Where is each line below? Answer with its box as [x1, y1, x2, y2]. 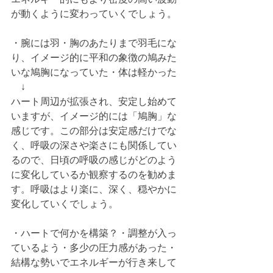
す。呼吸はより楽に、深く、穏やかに [11, 184, 177, 194]
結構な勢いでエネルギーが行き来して [11, 257, 177, 268]
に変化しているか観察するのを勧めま [11, 169, 177, 180]
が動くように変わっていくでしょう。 [11, 9, 177, 19]
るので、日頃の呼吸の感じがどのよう [11, 155, 177, 165]
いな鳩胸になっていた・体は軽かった [11, 67, 177, 77]
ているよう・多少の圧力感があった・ [11, 243, 177, 253]
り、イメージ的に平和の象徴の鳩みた [11, 52, 177, 63]
